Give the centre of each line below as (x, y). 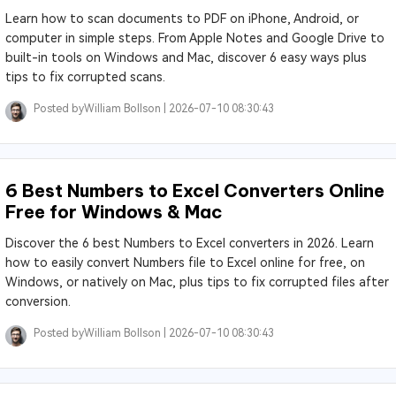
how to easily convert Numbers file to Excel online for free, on (185, 263)
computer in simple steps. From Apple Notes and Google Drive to (194, 38)
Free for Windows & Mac (114, 212)
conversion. (38, 301)
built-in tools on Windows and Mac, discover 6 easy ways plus (186, 57)
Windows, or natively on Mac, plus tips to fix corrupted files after (197, 282)
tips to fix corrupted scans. (85, 77)
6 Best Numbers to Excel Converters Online (194, 190)
